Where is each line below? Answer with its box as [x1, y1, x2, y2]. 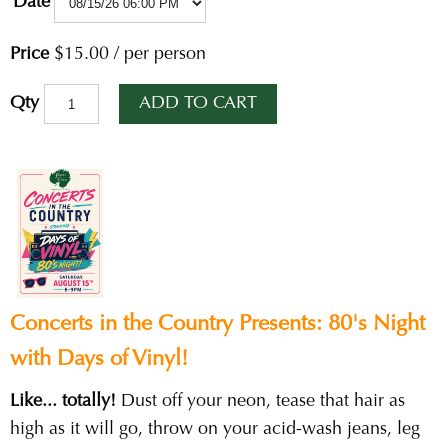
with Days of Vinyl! [10, 349, 188, 371]
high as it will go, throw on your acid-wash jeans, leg [10, 421, 420, 439]
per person [124, 46, 206, 64]
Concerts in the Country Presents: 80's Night [10, 314, 425, 336]
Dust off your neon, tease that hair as [116, 393, 405, 411]
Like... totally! [10, 393, 116, 411]
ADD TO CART [139, 95, 257, 113]
